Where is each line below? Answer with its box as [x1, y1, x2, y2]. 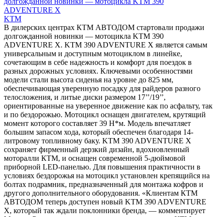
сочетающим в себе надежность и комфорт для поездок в [4, 58, 192, 66]
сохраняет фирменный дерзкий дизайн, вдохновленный [4, 145, 189, 154]
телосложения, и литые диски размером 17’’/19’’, [4, 93, 166, 101]
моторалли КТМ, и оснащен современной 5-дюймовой [4, 154, 186, 162]
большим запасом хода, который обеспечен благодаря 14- [4, 127, 193, 136]
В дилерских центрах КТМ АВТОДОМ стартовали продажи [4, 23, 204, 31]
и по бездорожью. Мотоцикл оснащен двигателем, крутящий [4, 110, 206, 119]
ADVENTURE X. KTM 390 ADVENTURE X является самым [4, 40, 207, 49]
